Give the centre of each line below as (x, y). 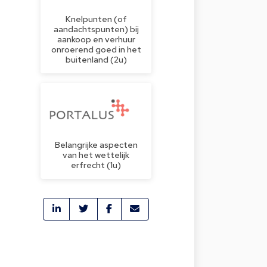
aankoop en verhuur (96, 39)
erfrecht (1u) (96, 164)
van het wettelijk (96, 154)
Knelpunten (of (96, 18)
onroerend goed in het (96, 49)
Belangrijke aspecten (96, 144)
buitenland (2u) (96, 59)
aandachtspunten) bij (96, 29)
